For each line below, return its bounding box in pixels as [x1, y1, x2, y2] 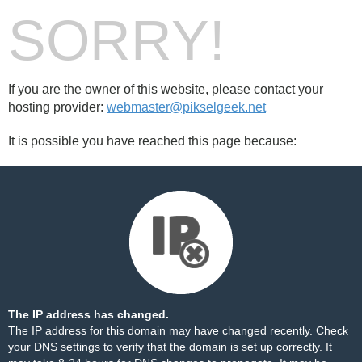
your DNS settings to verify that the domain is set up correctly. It [8, 340, 332, 353]
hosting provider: [8, 100, 107, 114]
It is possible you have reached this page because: [8, 134, 297, 148]
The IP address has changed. [8, 308, 169, 321]
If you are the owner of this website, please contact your [8, 82, 323, 96]
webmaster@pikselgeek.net [107, 100, 266, 114]
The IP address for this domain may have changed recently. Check [8, 324, 348, 337]
